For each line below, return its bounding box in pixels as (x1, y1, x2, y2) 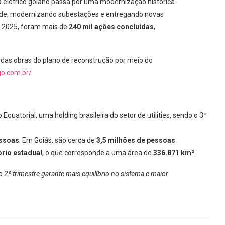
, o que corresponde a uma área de (42, 149, 153, 157)
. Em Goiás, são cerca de (19, 136, 96, 144)
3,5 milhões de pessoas (96, 136, 175, 144)
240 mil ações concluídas (69, 23, 154, 31)
